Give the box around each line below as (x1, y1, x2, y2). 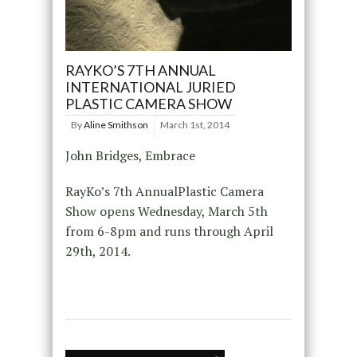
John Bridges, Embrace (65, 146, 195, 164)
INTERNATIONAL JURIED (65, 77, 236, 96)
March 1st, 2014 (159, 118, 229, 131)
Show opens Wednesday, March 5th (65, 202, 268, 220)
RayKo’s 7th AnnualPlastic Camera (65, 182, 264, 200)
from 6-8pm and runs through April (65, 222, 273, 240)
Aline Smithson (83, 118, 148, 131)
